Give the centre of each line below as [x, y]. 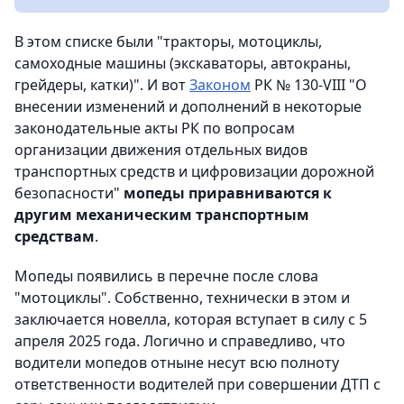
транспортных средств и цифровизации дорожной [194, 171]
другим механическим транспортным [162, 214]
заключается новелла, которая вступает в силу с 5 [191, 319]
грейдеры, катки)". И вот [102, 84]
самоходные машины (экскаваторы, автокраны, [183, 63]
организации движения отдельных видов [161, 149]
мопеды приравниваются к [228, 193]
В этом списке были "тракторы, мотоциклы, [168, 41]
